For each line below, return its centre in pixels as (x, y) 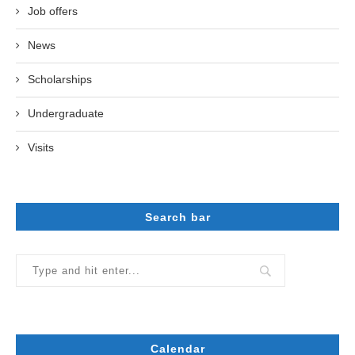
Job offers (53, 11)
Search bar (177, 218)
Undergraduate (66, 114)
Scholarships (60, 80)
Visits (41, 148)
